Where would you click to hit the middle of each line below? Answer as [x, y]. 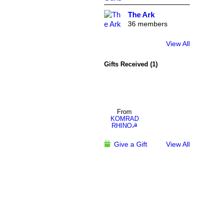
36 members [147, 24]
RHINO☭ [124, 126]
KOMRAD [124, 119]
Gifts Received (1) [131, 64]
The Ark [141, 15]
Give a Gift [130, 144]
